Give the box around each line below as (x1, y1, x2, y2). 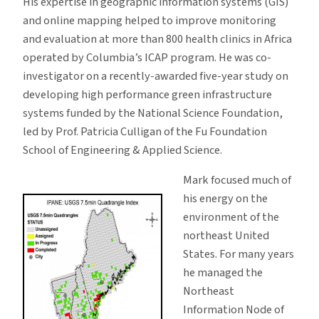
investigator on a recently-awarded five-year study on (23, 68, 288, 85)
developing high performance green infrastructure (23, 86, 272, 104)
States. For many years (182, 246, 294, 263)
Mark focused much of (182, 172, 291, 189)
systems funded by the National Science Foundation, (23, 105, 283, 122)
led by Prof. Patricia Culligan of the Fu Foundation (23, 123, 267, 141)
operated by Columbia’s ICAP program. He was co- (23, 49, 271, 67)
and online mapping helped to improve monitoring (23, 12, 276, 30)
